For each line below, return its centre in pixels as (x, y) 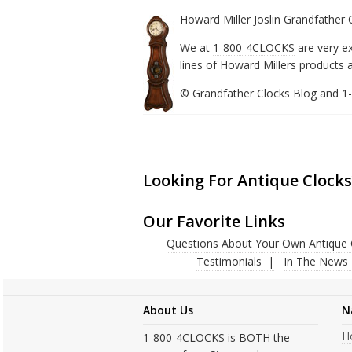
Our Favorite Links (214, 221)
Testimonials (229, 261)
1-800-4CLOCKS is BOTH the (216, 337)
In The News (315, 261)
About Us (168, 310)
